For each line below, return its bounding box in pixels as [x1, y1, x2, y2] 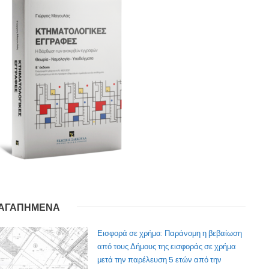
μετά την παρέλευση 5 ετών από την [97, 254, 222, 266]
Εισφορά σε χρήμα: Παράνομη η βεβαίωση [97, 228, 243, 240]
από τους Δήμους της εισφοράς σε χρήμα [97, 241, 237, 253]
